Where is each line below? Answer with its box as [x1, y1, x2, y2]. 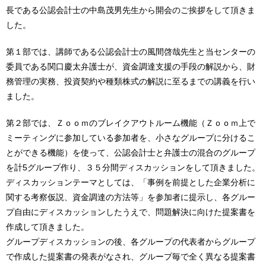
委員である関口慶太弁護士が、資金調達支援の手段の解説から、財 [6, 62, 255, 71]
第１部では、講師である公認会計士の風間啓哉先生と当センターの [6, 47, 255, 56]
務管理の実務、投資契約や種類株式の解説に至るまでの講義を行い [6, 77, 255, 86]
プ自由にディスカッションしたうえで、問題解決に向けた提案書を [6, 207, 255, 217]
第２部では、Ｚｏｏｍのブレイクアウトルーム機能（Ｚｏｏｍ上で [6, 118, 255, 128]
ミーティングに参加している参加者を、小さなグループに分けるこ [6, 133, 255, 142]
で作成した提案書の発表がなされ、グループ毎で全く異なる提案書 [6, 252, 255, 261]
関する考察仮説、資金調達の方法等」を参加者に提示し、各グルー [6, 192, 255, 202]
